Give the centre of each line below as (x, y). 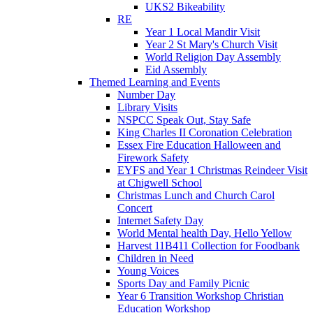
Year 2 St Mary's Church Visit (211, 44)
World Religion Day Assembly (213, 57)
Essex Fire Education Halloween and (199, 145)
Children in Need (155, 258)
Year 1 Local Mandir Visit (203, 31)
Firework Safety (153, 157)
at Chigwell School (160, 182)
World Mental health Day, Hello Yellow (205, 233)
